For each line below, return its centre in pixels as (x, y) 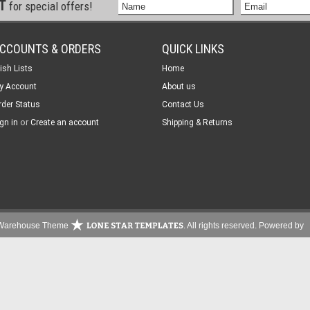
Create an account (65, 122)
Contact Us (183, 104)
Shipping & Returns (197, 122)
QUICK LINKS (193, 49)
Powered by (282, 225)
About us (179, 86)
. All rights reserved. (220, 225)
